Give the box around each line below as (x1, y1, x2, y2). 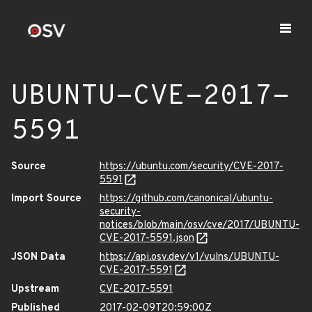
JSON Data (11, 251, 65, 264)
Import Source (11, 192, 81, 205)
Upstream (11, 283, 59, 296)
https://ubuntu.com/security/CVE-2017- (100, 160, 283, 173)
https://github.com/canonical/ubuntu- (100, 192, 273, 205)
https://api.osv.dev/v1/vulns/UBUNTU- (100, 251, 279, 264)
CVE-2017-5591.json (100, 232, 194, 245)
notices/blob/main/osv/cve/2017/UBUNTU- (100, 219, 299, 232)
